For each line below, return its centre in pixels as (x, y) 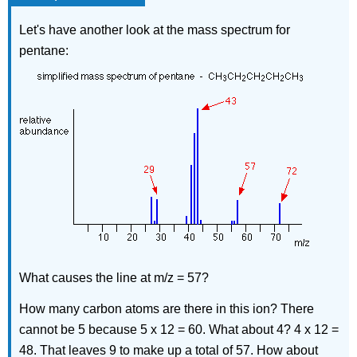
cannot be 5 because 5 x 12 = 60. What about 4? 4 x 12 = (179, 329)
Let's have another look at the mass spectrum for (155, 30)
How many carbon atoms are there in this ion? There (167, 308)
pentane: (44, 51)
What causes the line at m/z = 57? (114, 277)
